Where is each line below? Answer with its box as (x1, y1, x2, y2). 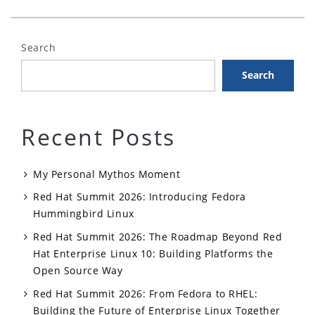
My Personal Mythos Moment (33, 167, 181, 181)
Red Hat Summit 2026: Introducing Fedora (33, 190, 246, 204)
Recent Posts (21, 121, 176, 152)
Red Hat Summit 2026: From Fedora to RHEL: (33, 286, 258, 300)
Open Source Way (33, 264, 123, 278)
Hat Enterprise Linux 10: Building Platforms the (33, 247, 274, 261)
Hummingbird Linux (33, 207, 134, 221)
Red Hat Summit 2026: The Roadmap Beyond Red (33, 230, 283, 244)
